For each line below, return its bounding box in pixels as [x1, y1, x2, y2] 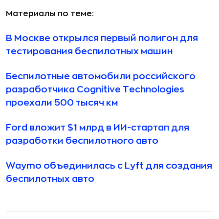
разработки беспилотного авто [6, 136, 158, 145]
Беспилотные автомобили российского [6, 72, 196, 81]
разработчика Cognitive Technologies [6, 85, 184, 94]
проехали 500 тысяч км [6, 98, 118, 107]
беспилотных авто [6, 175, 94, 183]
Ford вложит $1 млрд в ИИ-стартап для [6, 123, 189, 132]
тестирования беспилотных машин [6, 47, 173, 56]
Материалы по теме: [6, 10, 94, 18]
